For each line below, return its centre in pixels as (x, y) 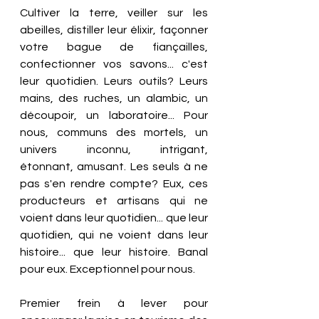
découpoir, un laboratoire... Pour (114, 115)
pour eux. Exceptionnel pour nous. (109, 269)
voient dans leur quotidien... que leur (114, 218)
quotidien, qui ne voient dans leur (114, 235)
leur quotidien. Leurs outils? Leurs (114, 81)
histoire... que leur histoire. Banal (114, 252)
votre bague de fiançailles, (114, 47)
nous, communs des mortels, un (114, 132)
